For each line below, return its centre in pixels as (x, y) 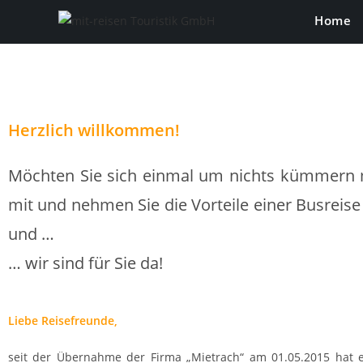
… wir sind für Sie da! (85, 263)
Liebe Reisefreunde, (63, 320)
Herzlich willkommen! (94, 130)
